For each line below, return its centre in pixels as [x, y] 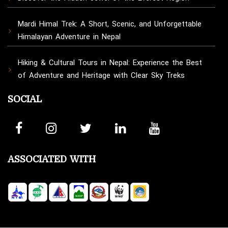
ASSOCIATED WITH [52, 160]
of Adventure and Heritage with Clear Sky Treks [101, 76]
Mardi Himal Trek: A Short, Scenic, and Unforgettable [110, 24]
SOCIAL [25, 99]
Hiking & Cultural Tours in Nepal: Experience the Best [110, 63]
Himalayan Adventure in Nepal [69, 37]
